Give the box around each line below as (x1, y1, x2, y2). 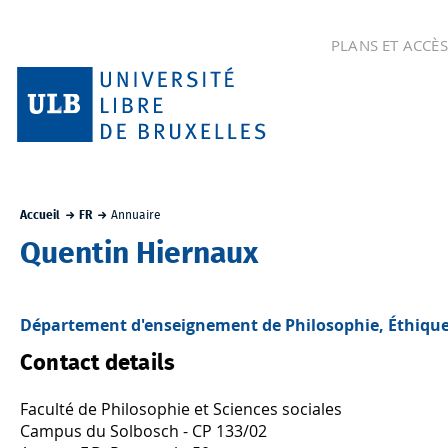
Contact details (20, 351, 176, 374)
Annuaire (111, 208, 162, 221)
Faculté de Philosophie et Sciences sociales (20, 397, 342, 420)
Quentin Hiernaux (20, 238, 258, 269)
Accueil (20, 208, 60, 221)
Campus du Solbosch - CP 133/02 (20, 419, 267, 442)
